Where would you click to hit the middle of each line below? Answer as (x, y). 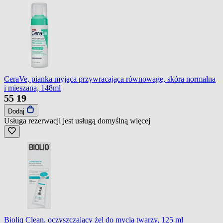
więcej (140, 120)
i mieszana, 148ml (32, 88)
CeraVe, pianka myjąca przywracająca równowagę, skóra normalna (110, 79)
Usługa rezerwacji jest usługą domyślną (67, 120)
